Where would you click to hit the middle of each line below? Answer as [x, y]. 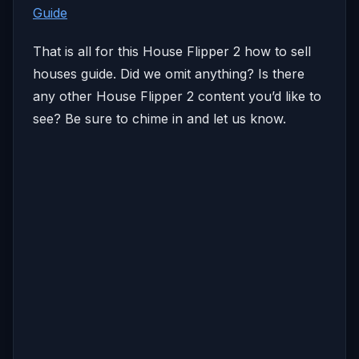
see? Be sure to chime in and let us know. [159, 118]
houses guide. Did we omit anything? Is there [169, 73]
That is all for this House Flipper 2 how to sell [172, 51]
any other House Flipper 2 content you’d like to [177, 96]
